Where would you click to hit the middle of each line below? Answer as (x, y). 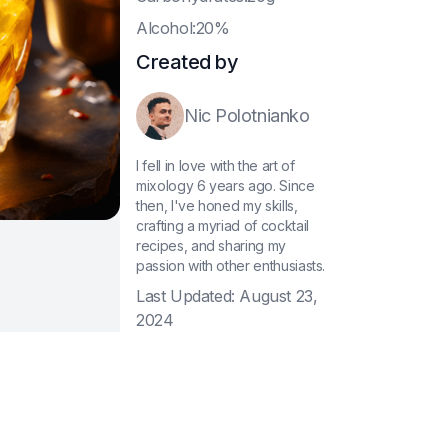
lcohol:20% (188, 28)
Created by (187, 62)
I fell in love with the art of (215, 165)
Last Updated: (185, 296)
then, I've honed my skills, (217, 205)
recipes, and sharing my (211, 245)
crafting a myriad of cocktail (222, 225)
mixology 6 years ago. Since (225, 185)
